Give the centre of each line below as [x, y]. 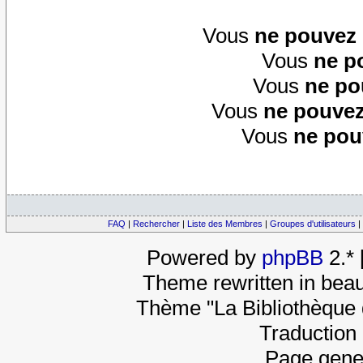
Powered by [204, 258]
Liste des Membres [225, 224]
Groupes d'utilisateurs [313, 224]
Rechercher [156, 224]
